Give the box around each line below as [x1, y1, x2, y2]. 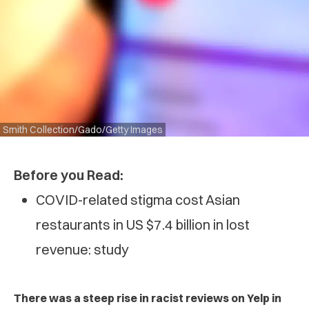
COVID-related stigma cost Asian [36, 191, 240, 209]
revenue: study [36, 241, 129, 259]
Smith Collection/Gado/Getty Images [3, 123, 163, 137]
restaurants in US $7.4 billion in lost [36, 216, 250, 234]
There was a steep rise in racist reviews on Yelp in [14, 291, 281, 306]
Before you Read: [14, 166, 123, 184]
